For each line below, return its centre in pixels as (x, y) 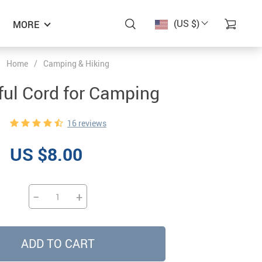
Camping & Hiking (76, 63)
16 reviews (87, 123)
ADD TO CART (58, 244)
